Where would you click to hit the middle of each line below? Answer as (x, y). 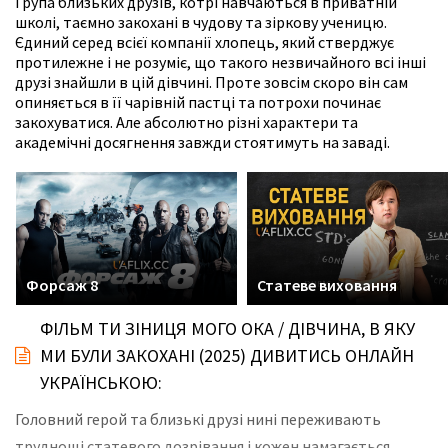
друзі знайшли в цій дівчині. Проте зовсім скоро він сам (211, 82)
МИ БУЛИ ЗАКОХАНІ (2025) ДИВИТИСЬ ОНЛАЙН (227, 355)
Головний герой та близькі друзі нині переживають (198, 419)
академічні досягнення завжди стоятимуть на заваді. (202, 142)
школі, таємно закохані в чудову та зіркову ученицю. (201, 22)
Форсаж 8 (61, 285)
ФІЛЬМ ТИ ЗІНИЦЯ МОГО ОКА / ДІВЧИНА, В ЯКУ (227, 328)
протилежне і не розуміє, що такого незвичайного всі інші (220, 62)
